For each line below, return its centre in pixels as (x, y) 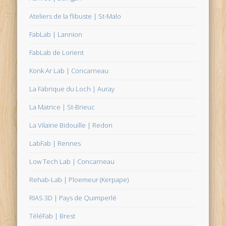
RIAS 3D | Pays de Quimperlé (73, 197)
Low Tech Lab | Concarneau (72, 161)
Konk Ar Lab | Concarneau (69, 70)
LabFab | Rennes (55, 143)
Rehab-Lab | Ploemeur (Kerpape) (79, 179)
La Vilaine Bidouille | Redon (71, 125)
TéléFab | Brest (52, 216)
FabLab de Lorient (57, 52)
